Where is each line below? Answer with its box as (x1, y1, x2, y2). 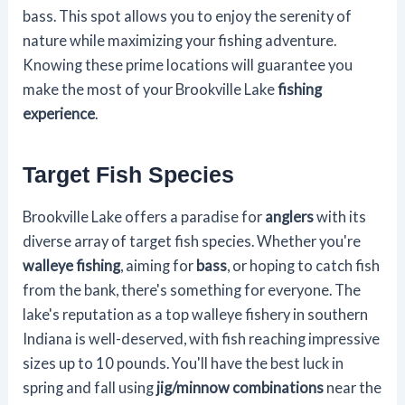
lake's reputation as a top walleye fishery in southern (23, 306, 369, 324)
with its (314, 208, 367, 226)
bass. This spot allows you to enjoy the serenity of (23, 7, 353, 25)
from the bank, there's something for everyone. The (23, 281, 362, 299)
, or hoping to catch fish (227, 257, 381, 275)
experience (23, 105, 96, 123)
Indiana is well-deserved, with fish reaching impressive (23, 330, 381, 348)
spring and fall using (23, 379, 157, 397)
